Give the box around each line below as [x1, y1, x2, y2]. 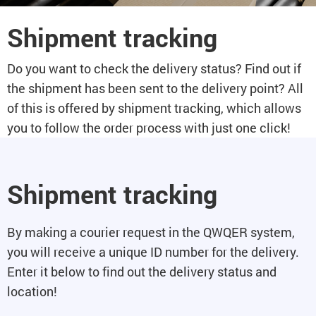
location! [7, 283, 57, 300]
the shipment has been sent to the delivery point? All [7, 80, 303, 97]
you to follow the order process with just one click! [7, 119, 291, 136]
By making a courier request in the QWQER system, [7, 224, 295, 241]
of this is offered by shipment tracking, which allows [7, 99, 301, 116]
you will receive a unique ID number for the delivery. [7, 243, 299, 260]
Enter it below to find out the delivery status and [7, 263, 276, 280]
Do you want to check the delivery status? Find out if [7, 60, 301, 77]
